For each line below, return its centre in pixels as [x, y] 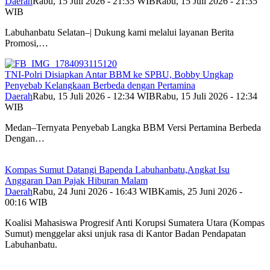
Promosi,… [27, 43]
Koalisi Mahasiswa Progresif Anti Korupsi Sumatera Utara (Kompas [135, 223]
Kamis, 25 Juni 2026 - [200, 192]
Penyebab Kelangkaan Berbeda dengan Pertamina [100, 86]
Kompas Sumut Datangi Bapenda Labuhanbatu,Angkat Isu [117, 170]
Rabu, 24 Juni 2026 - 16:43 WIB [95, 192]
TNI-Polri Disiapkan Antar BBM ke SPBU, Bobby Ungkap [119, 75]
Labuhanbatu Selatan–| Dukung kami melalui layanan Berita [119, 33]
